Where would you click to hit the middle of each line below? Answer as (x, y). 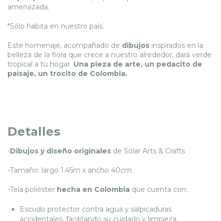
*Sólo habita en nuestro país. (56, 26)
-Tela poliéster (32, 189)
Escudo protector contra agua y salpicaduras (96, 209)
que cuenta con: (160, 189)
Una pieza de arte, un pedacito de (137, 64)
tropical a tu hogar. (39, 64)
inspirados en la (176, 45)
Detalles (36, 131)
